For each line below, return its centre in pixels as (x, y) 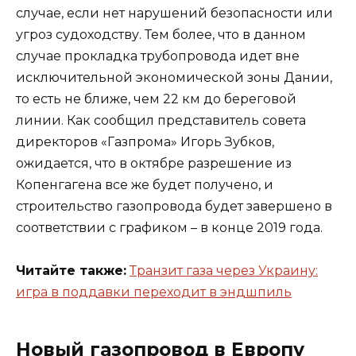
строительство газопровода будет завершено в (174, 206)
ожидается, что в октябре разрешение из (154, 163)
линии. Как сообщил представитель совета (161, 120)
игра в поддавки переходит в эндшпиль (154, 292)
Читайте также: (71, 270)
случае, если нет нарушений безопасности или (174, 13)
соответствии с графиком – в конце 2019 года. (169, 227)
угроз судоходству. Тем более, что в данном (161, 34)
